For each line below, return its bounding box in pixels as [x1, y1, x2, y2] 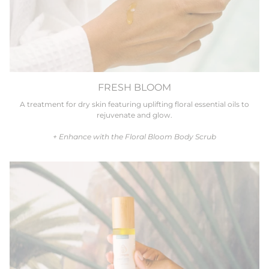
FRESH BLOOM [98, 80, 171, 93]
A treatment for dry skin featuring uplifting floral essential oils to [20, 99, 249, 109]
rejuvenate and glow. [97, 110, 172, 119]
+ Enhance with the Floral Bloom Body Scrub [53, 131, 216, 141]
